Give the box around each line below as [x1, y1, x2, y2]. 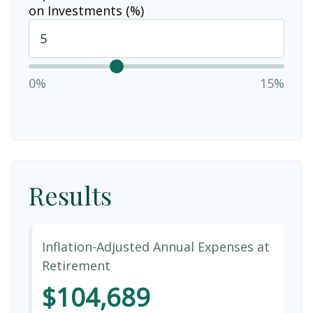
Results [29, 177, 112, 212]
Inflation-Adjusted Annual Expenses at [41, 238, 270, 255]
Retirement [41, 257, 110, 274]
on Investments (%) [29, 1, 144, 19]
